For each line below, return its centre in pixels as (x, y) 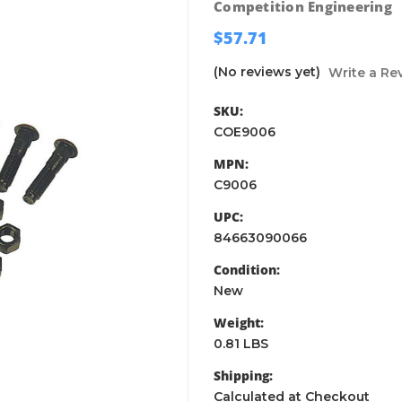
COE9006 (245, 131)
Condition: (247, 269)
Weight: (239, 322)
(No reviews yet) (267, 71)
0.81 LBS (241, 343)
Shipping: (243, 375)
